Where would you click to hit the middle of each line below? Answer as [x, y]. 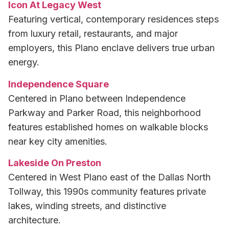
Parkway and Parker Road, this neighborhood [105, 112]
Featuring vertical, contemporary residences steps [113, 19]
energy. [24, 62]
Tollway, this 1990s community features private [107, 192]
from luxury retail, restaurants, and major [93, 34]
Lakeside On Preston [55, 163]
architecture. [35, 220]
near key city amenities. [58, 141]
